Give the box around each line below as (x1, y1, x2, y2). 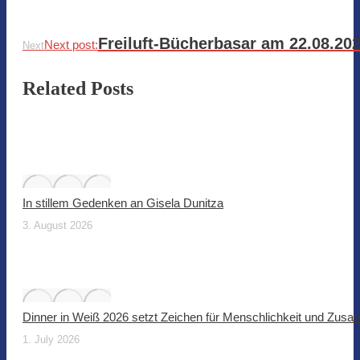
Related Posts (22, 77, 133, 99)
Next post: (44, 37, 98, 51)
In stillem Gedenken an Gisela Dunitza (22, 195, 223, 210)
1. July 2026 (22, 333, 80, 346)
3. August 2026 (22, 219, 92, 231)
